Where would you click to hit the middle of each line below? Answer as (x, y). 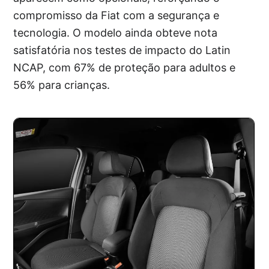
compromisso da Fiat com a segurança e (116, 16)
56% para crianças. (62, 85)
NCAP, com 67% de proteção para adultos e (125, 68)
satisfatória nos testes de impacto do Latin (122, 50)
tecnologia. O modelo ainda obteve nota (116, 33)
